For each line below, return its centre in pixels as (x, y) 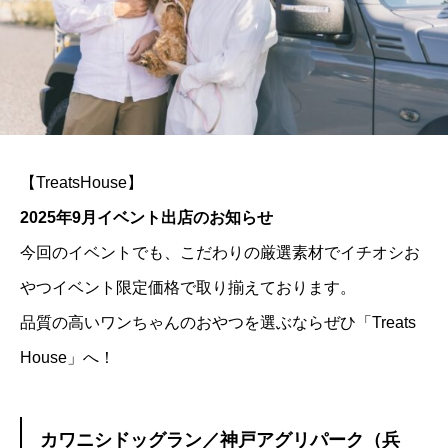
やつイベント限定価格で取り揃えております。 (188, 288)
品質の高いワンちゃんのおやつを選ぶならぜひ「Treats (218, 323)
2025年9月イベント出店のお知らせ (146, 218)
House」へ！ (67, 358)
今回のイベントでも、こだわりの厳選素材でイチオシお (220, 253)
